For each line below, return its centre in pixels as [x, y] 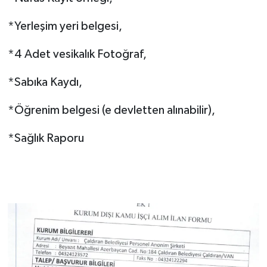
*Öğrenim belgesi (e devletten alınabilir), [111, 110]
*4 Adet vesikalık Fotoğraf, [77, 54]
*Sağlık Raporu [46, 138]
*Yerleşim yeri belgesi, [65, 26]
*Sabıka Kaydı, [45, 82]
